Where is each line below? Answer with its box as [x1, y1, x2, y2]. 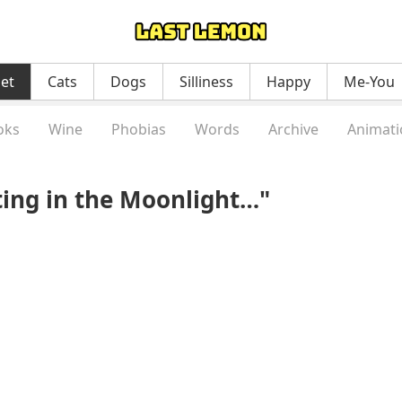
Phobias [111, 119, 166, 139]
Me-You [344, 72, 395, 92]
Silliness [179, 72, 233, 92]
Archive [268, 119, 319, 139]
